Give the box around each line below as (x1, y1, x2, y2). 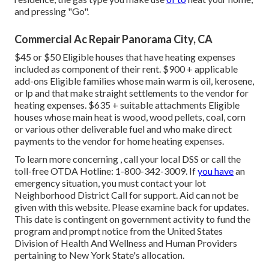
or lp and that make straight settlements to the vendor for (14, 86, 249, 98)
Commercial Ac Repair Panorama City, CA (14, 32, 213, 46)
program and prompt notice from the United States (14, 225, 223, 237)
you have (198, 165, 234, 177)
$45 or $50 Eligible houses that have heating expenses (14, 50, 235, 62)
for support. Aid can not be (127, 189, 238, 201)
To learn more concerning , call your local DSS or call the (14, 153, 241, 165)
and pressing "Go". (14, 5, 89, 17)
